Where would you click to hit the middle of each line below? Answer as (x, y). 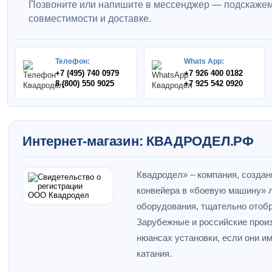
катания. (154, 253)
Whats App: (204, 61)
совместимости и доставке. (90, 19)
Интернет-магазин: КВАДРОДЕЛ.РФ (138, 141)
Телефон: (73, 61)
